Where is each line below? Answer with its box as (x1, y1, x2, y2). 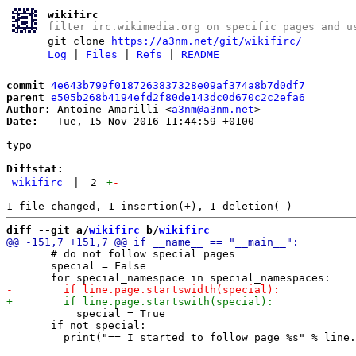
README (181, 48, 220, 60)
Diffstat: (6, 162, 64, 175)
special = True (6, 307, 165, 319)
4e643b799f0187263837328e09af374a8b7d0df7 (51, 79, 305, 91)
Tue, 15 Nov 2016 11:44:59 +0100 (38, 114, 254, 127)
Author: (6, 103, 51, 115)
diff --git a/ (6, 223, 89, 236)
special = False (6, 259, 146, 272)
